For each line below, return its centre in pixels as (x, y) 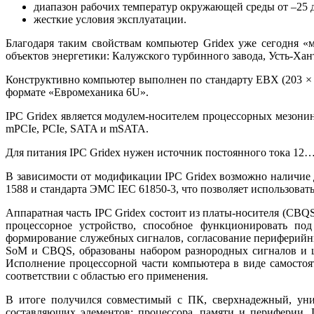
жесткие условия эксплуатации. (110, 20)
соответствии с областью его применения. (107, 276)
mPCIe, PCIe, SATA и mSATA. (77, 129)
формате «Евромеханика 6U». (77, 93)
